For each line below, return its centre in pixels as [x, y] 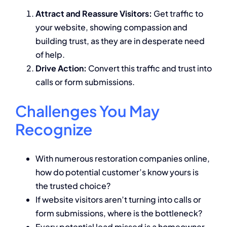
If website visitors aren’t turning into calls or [118, 199]
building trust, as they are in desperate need [120, 41]
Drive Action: [61, 68]
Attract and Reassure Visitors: [94, 13]
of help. [50, 54]
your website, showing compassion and [111, 27]
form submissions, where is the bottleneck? [119, 213]
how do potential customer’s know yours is [117, 172]
